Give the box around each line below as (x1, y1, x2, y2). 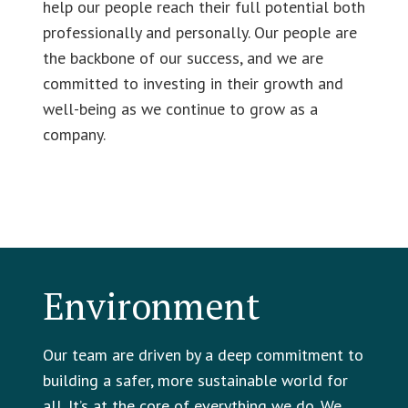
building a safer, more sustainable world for (42, 369, 348, 391)
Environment (42, 280, 260, 330)
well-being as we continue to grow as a (42, 97, 318, 119)
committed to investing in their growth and (42, 72, 343, 94)
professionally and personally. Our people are (42, 21, 357, 43)
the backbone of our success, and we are (42, 46, 323, 68)
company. (42, 123, 106, 145)
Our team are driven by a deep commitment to (42, 343, 363, 365)
